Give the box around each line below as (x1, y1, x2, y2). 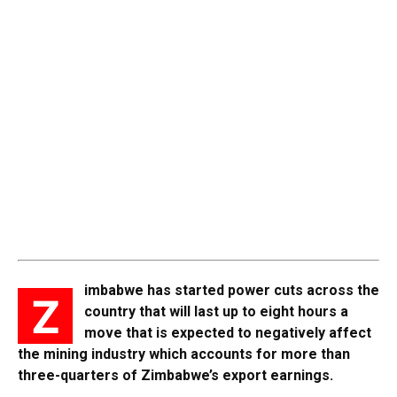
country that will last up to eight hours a (84, 302, 348, 320)
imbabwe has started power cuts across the (84, 281, 379, 299)
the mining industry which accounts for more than (18, 345, 350, 362)
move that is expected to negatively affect (84, 323, 371, 341)
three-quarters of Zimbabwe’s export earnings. (18, 366, 333, 384)
